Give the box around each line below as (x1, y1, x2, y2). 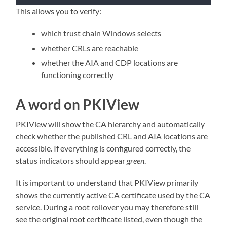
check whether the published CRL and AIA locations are (16, 131, 208, 141)
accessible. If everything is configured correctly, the (16, 143, 191, 153)
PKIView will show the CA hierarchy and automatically (16, 119, 205, 129)
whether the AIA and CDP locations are (41, 57, 178, 67)
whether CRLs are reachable (41, 43, 139, 53)
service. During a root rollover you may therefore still (16, 202, 199, 212)
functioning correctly (41, 69, 114, 80)
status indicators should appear (16, 155, 127, 165)
